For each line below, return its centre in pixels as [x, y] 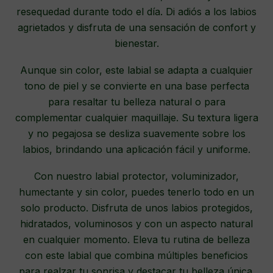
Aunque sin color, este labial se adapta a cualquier [136, 70]
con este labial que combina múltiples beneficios [136, 256]
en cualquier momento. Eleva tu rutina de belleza [136, 240]
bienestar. [136, 44]
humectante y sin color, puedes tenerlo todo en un [136, 192]
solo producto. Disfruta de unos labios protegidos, [136, 208]
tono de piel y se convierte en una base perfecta [136, 86]
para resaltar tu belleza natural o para [136, 102]
